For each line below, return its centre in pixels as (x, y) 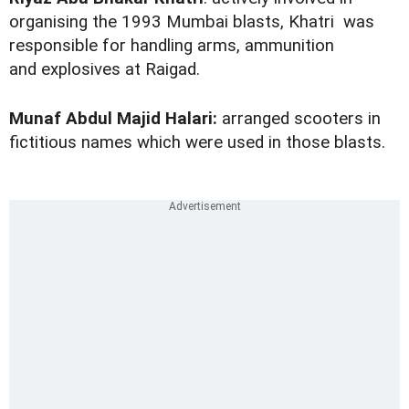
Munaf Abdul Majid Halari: (113, 119)
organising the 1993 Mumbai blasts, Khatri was (192, 22)
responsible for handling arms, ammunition (172, 46)
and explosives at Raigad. (105, 70)
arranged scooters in (299, 119)
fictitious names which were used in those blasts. (197, 143)
